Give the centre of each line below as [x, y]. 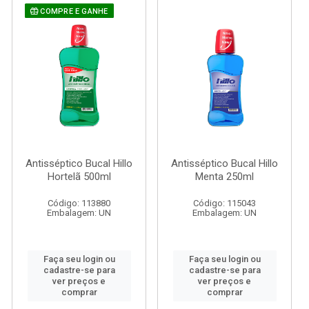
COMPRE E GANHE [73, 11]
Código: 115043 [225, 203]
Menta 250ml [225, 177]
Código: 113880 [79, 203]
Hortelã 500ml [79, 177]
